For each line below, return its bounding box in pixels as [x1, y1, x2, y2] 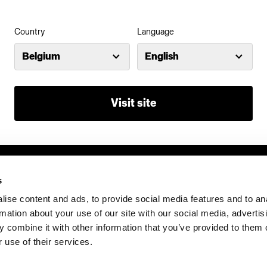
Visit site [111, 96, 156, 110]
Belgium [22, 50, 60, 62]
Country [14, 26, 45, 37]
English [145, 50, 179, 62]
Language [137, 26, 174, 37]
